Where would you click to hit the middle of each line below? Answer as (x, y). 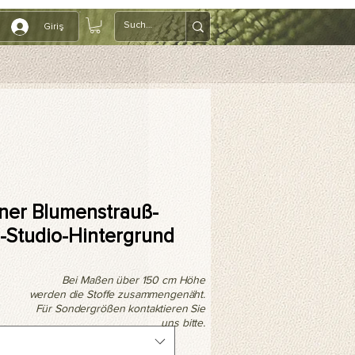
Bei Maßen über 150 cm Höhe (133, 280)
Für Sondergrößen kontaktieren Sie (120, 309)
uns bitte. (183, 323)
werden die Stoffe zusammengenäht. (117, 294)
